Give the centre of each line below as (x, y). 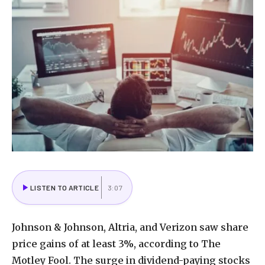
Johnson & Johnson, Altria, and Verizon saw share (130, 227)
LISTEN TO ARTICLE (65, 187)
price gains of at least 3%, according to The (116, 244)
